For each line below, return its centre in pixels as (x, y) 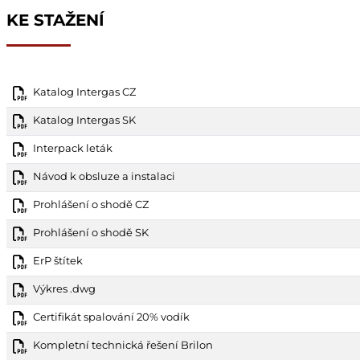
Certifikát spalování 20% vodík (111, 316)
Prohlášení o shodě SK (91, 232)
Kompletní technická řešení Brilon (123, 344)
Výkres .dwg (64, 288)
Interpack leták (73, 147)
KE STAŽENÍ (55, 20)
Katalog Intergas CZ (84, 91)
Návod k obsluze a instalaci (104, 176)
